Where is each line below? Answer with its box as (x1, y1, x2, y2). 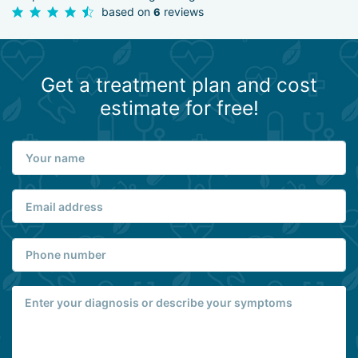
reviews (161, 4, 204, 18)
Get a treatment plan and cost (41, 73, 317, 97)
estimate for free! (99, 96, 259, 121)
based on (101, 4, 153, 18)
